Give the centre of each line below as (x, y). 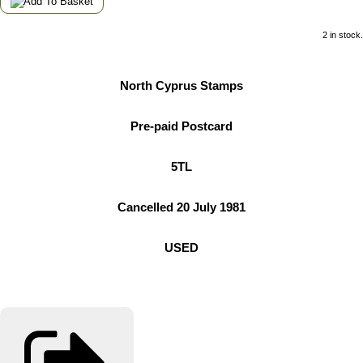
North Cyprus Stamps (181, 85)
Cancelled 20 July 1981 (181, 207)
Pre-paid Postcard (181, 126)
